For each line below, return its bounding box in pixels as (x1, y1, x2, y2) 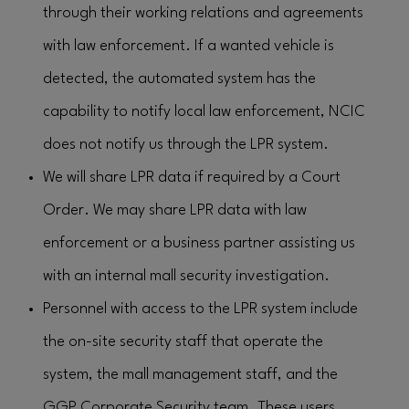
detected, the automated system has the (43, 71, 316, 87)
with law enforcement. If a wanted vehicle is (43, 38, 334, 54)
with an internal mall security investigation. (43, 268, 330, 284)
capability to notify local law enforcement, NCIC (43, 104, 365, 120)
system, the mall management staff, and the (43, 367, 338, 383)
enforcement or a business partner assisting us (43, 236, 355, 251)
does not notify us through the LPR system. (43, 137, 329, 152)
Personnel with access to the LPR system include (43, 301, 358, 317)
